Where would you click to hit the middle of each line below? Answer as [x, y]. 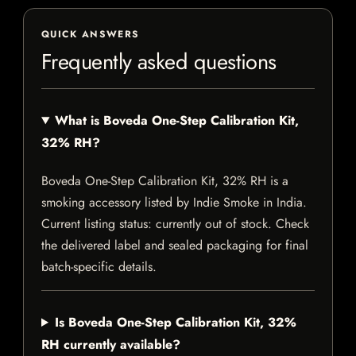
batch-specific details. [99, 267]
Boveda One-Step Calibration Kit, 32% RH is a [165, 181]
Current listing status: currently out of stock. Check [175, 224]
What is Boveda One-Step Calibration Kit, [176, 121]
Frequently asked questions [159, 62]
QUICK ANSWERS [91, 35]
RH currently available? [111, 345]
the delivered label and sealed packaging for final [175, 246]
